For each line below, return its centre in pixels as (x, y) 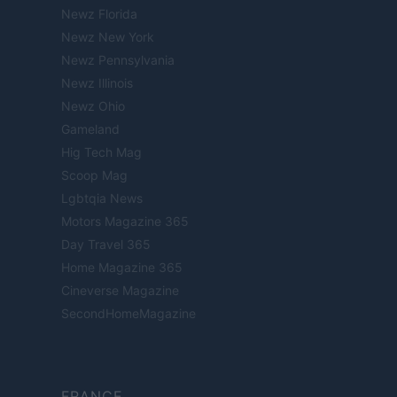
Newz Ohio (93, 106)
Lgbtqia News (102, 198)
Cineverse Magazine (120, 291)
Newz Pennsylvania (118, 60)
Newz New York (108, 37)
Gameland (90, 129)
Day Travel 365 (106, 245)
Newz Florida (99, 14)
